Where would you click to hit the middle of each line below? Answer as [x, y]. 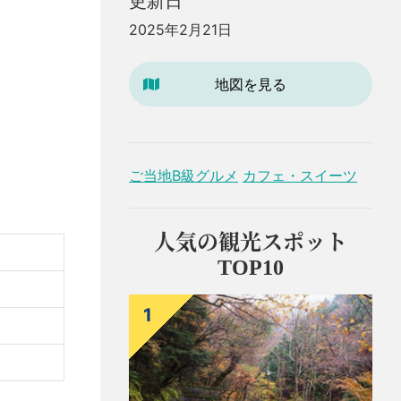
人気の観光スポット [251, 242]
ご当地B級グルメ [183, 175]
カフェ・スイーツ [300, 175]
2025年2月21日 [180, 30]
